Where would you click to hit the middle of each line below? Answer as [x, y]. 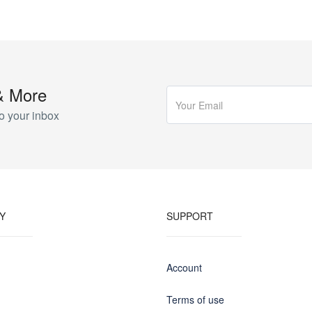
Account [184, 267]
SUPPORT [190, 216]
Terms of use [195, 299]
